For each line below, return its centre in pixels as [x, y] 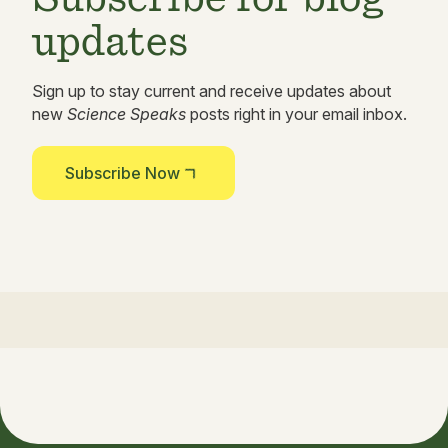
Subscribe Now [122, 173]
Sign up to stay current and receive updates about [211, 91]
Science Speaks [126, 114]
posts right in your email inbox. [296, 114]
